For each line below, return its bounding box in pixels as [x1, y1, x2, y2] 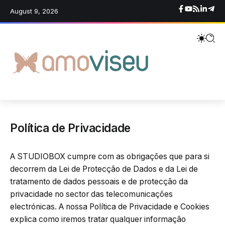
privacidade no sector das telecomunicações [10, 189, 173, 199]
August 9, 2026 [10, 7, 58, 16]
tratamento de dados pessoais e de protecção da [10, 177, 188, 187]
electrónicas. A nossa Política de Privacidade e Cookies [10, 202, 209, 212]
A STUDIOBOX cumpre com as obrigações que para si [10, 152, 209, 162]
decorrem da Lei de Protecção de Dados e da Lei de [10, 164, 198, 174]
